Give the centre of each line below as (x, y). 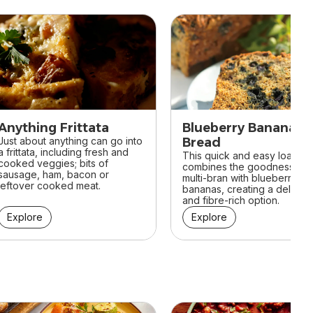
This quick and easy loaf (239, 155)
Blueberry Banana (239, 128)
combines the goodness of (245, 166)
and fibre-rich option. (231, 200)
